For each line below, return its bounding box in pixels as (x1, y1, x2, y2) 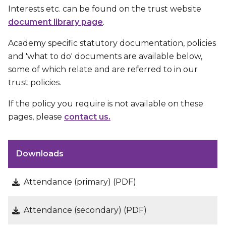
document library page (8, 17, 103, 27)
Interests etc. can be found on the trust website (8, 4, 201, 14)
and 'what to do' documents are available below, (8, 51, 202, 61)
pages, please (8, 112, 64, 122)
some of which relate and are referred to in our (8, 65, 198, 74)
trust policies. (8, 78, 61, 87)
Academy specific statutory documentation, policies (8, 38, 216, 48)
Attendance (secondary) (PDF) (24, 205, 147, 215)
